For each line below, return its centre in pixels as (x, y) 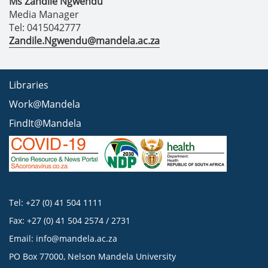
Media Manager (44, 14)
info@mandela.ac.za (77, 238)
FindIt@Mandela (45, 123)
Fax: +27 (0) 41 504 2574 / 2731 (70, 220)
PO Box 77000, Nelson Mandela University (92, 256)
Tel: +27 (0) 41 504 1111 (56, 202)
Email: (22, 238)
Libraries (29, 85)
